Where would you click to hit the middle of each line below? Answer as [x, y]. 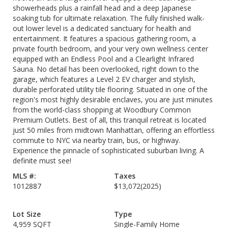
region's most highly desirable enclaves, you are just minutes [113, 99]
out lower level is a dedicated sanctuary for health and [102, 28]
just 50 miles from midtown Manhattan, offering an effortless [114, 130]
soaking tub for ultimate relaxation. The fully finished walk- [109, 18]
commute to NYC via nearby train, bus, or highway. [96, 140]
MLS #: [24, 176]
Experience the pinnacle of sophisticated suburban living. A [108, 150]
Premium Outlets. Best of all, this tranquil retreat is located [109, 120]
